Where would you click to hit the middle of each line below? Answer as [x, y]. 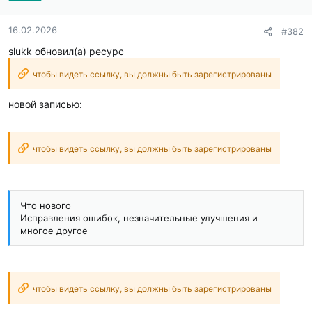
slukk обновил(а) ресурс [66, 52]
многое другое [54, 231]
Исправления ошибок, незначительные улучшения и [139, 218]
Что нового [46, 206]
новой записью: [45, 104]
